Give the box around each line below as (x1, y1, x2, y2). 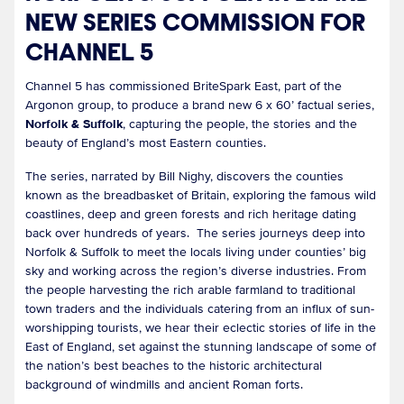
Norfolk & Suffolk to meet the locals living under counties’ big (25, 244, 366, 261)
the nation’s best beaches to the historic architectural (25, 358, 322, 374)
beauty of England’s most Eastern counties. (25, 135, 266, 151)
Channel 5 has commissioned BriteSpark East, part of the (25, 78, 342, 95)
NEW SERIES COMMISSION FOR (25, 12, 365, 38)
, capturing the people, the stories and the (123, 116, 357, 133)
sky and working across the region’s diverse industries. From (25, 263, 366, 280)
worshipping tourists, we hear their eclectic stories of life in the (25, 320, 376, 336)
